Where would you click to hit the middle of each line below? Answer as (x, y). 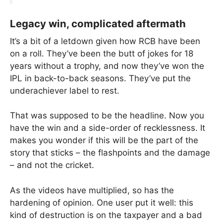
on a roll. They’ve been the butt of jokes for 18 (102, 53)
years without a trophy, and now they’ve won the (107, 66)
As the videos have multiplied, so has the (92, 190)
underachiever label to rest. (65, 90)
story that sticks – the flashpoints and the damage (110, 153)
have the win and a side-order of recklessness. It (108, 128)
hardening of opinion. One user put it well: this (102, 202)
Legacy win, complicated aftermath (98, 23)
